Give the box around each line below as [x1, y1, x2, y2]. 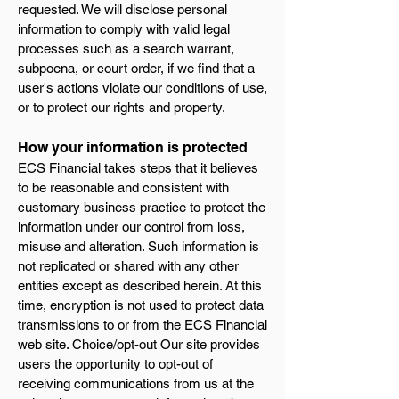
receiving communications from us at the [18, 376, 254, 391]
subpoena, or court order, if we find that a [18, 61, 255, 76]
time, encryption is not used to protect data [18, 297, 264, 313]
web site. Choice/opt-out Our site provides [18, 337, 260, 352]
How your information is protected [18, 139, 251, 156]
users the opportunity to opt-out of [18, 356, 213, 371]
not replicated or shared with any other [18, 258, 239, 273]
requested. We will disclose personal [18, 2, 227, 17]
